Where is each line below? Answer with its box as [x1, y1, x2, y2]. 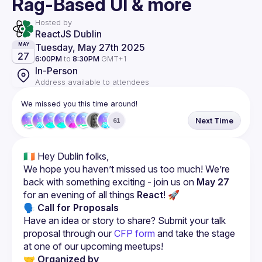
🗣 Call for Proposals [23, 202, 119, 213]
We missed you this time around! [21, 99, 137, 108]
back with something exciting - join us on [23, 176, 196, 188]
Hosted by [35, 18, 72, 27]
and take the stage [155, 227, 235, 239]
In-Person [35, 64, 78, 77]
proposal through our [23, 227, 114, 239]
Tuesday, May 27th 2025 [35, 41, 145, 53]
